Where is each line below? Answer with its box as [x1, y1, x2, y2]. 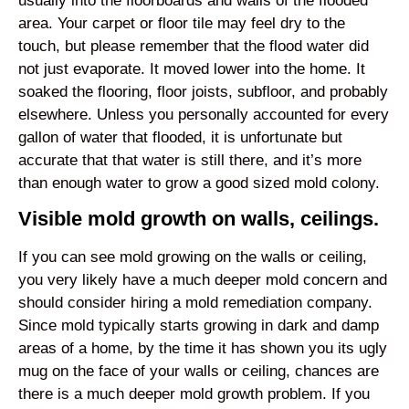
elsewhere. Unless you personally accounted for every [18, 105, 389, 123]
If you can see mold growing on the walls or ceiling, [18, 247, 367, 266]
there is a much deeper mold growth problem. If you [18, 384, 370, 403]
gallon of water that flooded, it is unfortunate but [18, 128, 342, 146]
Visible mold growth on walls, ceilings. [18, 206, 379, 230]
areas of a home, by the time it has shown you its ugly [18, 339, 387, 357]
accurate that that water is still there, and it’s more [18, 151, 362, 169]
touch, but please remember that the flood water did [18, 37, 369, 55]
